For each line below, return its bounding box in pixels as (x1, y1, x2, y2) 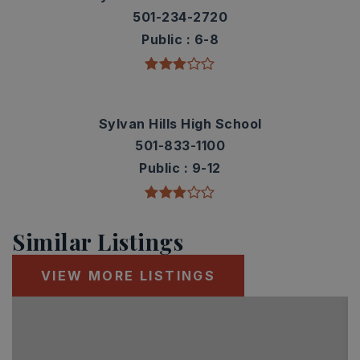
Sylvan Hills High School (98, 116, 262, 132)
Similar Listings (12, 227, 183, 256)
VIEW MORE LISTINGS (41, 268, 216, 284)
